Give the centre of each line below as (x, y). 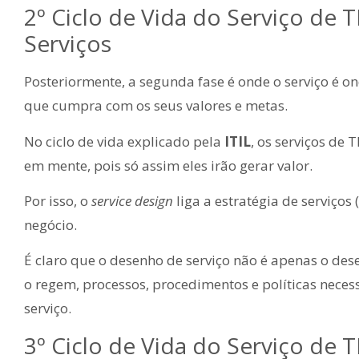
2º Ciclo (66, 17)
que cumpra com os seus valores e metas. (156, 106)
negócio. (50, 225)
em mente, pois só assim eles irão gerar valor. (168, 165)
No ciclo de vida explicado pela (124, 141)
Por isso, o (58, 201)
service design (132, 201)
